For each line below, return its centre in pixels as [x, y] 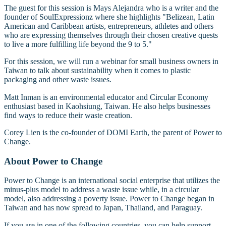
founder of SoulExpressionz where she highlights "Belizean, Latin [109, 17]
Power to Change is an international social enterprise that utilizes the [112, 181]
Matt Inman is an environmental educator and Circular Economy [106, 97]
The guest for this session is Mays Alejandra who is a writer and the [111, 8]
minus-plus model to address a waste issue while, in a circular [101, 190]
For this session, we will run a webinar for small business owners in [111, 62]
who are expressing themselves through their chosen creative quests [111, 35]
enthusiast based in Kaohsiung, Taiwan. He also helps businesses [107, 106]
